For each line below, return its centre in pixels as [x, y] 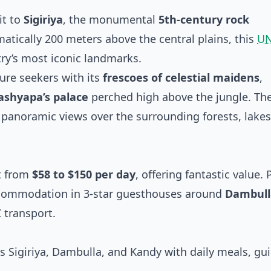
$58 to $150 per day [84, 174]
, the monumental [111, 19]
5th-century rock [204, 19]
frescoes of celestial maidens [181, 77]
